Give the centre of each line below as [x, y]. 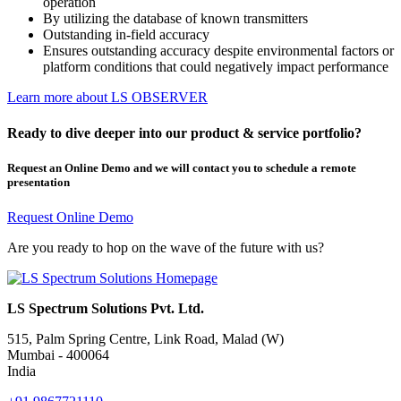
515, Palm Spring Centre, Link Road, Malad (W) [145, 339]
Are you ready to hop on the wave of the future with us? [166, 248]
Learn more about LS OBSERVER [107, 98]
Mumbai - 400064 [58, 355]
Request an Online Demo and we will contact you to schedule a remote [182, 167]
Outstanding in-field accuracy [126, 35]
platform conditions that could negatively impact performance [216, 67]
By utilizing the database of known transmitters [175, 19]
